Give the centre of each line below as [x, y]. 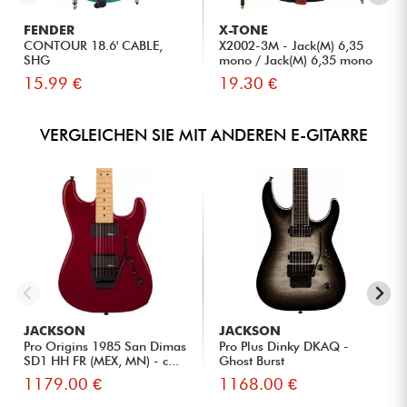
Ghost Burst [252, 361]
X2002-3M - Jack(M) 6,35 [292, 46]
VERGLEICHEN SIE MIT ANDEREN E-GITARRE [203, 135]
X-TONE [244, 30]
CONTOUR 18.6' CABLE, [94, 46]
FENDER [50, 30]
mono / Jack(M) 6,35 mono [296, 60]
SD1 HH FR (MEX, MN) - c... [102, 361]
